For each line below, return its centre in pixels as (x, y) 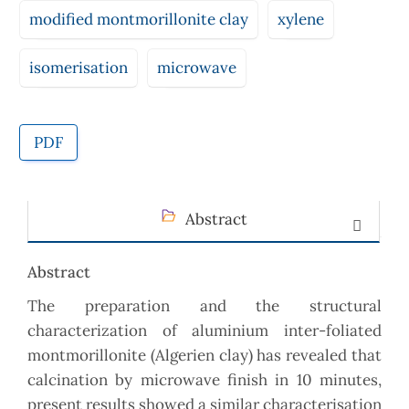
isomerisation (79, 67)
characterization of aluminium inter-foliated (204, 331)
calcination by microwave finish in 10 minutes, (204, 380)
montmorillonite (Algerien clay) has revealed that (204, 356)
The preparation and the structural (204, 306)
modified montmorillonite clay (139, 19)
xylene (301, 19)
